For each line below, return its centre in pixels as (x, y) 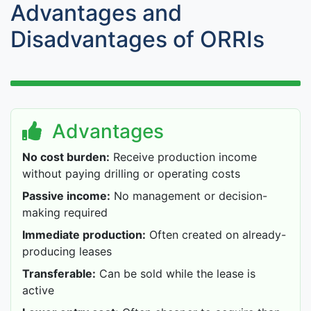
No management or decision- (189, 196)
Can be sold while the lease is (176, 274)
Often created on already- (216, 235)
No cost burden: (66, 157)
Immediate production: (84, 235)
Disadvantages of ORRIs (137, 40)
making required (65, 213)
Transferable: (59, 274)
